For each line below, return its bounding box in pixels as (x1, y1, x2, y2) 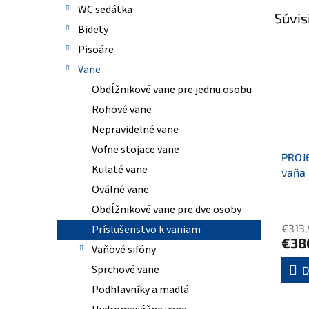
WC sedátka (78, 2, 132, 17)
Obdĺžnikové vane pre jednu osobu (92, 82, 252, 97)
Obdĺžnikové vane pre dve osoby (92, 202, 241, 217)
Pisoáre (78, 42, 114, 57)
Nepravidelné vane (92, 122, 179, 137)
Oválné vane (92, 182, 149, 197)
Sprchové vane (92, 262, 159, 277)
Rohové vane (92, 102, 152, 117)
